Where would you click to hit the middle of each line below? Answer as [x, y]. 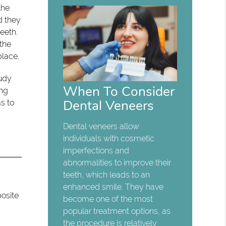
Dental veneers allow [101, 127]
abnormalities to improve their [117, 163]
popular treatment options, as [117, 211]
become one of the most [108, 199]
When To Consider [119, 92]
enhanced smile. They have [114, 187]
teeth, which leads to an [107, 175]
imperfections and [96, 151]
